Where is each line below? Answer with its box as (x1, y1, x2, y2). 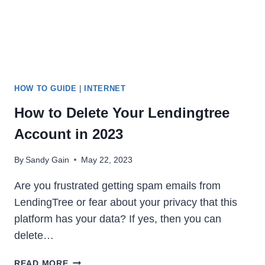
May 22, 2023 (81, 154, 133, 164)
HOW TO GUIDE (14, 84, 77, 93)
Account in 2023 (14, 125, 123, 142)
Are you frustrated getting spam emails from (14, 179, 221, 192)
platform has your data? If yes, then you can (14, 212, 221, 225)
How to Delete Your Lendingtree (14, 104, 230, 121)
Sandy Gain (25, 154, 70, 164)
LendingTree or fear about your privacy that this (14, 196, 237, 208)
